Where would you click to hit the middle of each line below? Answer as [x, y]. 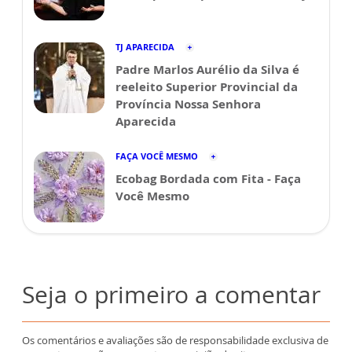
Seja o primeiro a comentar [171, 294]
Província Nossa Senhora [188, 104]
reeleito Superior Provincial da [207, 86]
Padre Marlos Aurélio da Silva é [207, 69]
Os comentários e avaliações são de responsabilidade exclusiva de [175, 340]
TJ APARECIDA [145, 47]
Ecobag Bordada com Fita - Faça [208, 178]
